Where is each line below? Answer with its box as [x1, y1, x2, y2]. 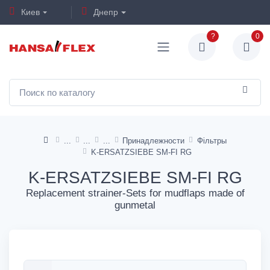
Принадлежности [122, 136, 185, 145]
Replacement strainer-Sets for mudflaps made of [25, 187, 245, 199]
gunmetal [115, 199, 155, 211]
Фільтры [197, 136, 227, 145]
